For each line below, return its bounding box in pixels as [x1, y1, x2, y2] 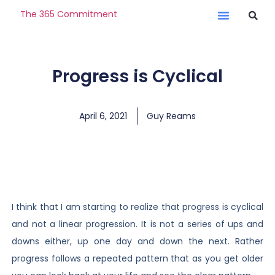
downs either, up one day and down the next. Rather [11, 235, 264, 247]
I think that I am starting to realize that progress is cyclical [11, 201, 264, 213]
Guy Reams [147, 110, 196, 122]
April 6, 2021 [79, 110, 127, 122]
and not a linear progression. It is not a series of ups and [11, 218, 264, 230]
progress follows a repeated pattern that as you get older [11, 252, 264, 265]
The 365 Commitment [20, 7, 117, 20]
